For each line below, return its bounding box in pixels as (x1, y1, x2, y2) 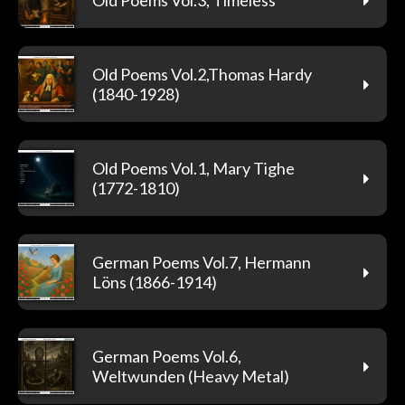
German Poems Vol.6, (92, 345, 241, 366)
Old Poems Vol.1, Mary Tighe (92, 157, 295, 178)
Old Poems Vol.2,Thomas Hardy (92, 63, 312, 84)
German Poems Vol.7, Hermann (92, 251, 311, 272)
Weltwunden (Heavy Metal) (92, 365, 289, 386)
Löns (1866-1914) (92, 271, 217, 292)
